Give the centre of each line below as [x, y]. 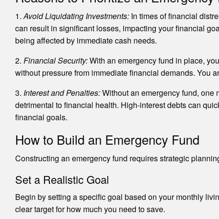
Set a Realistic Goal [62, 179]
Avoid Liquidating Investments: [76, 16]
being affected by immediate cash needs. [86, 40]
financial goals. [41, 117]
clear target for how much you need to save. [90, 209]
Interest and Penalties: [62, 92]
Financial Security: [55, 60]
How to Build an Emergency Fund [107, 139]
